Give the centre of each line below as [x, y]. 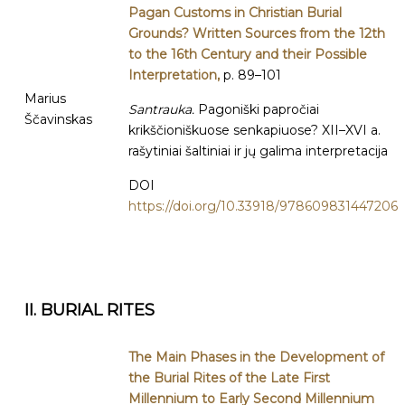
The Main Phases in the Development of [256, 357]
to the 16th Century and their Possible [248, 54]
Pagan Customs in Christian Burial [235, 13]
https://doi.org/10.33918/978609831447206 [263, 206]
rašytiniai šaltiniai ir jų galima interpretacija [258, 151]
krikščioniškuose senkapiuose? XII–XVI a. [254, 130]
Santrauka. [163, 109]
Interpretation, [176, 75]
